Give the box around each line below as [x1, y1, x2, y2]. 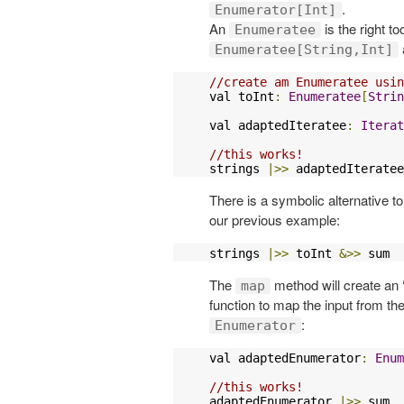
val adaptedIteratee [209, 117, 346, 133]
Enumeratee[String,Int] [215, 41, 393, 58]
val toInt [209, 88, 274, 104]
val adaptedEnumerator [209, 350, 361, 365]
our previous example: [209, 209, 340, 229]
